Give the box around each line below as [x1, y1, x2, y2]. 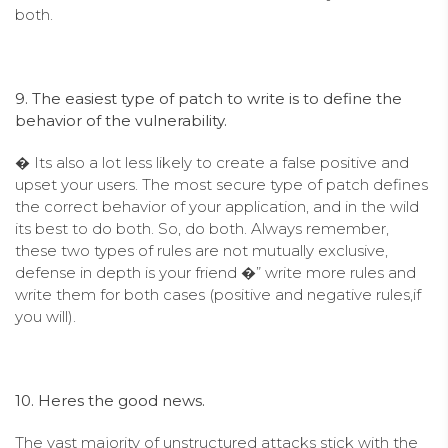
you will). [15, 306, 76, 326]
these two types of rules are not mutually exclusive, [15, 240, 388, 260]
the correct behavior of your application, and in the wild [15, 196, 419, 216]
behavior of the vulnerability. [15, 110, 227, 130]
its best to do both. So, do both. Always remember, [15, 218, 389, 238]
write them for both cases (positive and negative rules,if [15, 284, 421, 304]
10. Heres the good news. [15, 390, 205, 410]
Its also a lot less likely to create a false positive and [34, 152, 409, 172]
